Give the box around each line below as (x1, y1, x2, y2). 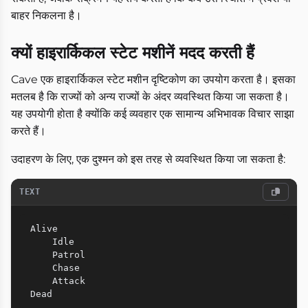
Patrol (30, 250, 52, 261)
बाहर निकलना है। (11, 9, 82, 23)
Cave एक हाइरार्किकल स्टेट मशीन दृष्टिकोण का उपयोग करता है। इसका (11, 73, 296, 87)
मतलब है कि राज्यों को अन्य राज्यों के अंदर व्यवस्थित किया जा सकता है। (11, 90, 289, 104)
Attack (30, 276, 52, 287)
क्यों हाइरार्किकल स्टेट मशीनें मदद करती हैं (11, 43, 254, 63)
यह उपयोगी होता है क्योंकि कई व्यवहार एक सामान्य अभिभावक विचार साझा (11, 107, 294, 121)
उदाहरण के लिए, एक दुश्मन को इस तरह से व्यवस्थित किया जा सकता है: (11, 153, 285, 166)
